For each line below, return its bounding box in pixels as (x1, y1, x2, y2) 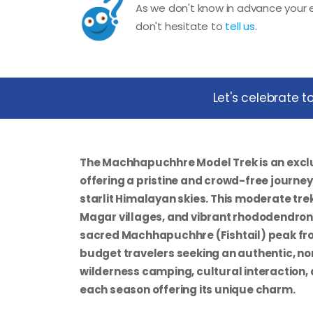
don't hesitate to (136, 18, 226, 34)
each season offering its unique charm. (80, 282, 296, 297)
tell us (225, 18, 256, 34)
